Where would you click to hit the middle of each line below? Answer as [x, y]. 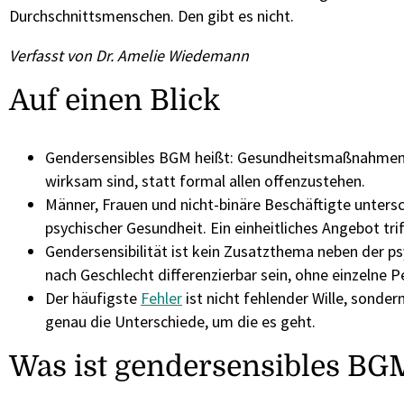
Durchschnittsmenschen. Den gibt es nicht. [151, 16]
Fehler [161, 298]
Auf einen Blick [115, 101]
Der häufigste [93, 298]
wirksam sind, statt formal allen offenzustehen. [205, 181]
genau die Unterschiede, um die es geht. [180, 321]
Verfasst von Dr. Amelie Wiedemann [129, 55]
